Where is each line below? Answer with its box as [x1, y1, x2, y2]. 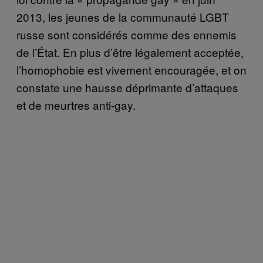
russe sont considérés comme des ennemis [16, 26, 237, 42]
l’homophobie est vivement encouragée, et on [16, 61, 247, 77]
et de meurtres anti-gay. [16, 96, 136, 113]
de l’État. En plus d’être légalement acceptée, [16, 43, 244, 60]
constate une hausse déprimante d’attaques [16, 79, 238, 95]
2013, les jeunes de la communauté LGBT [16, 8, 229, 25]
